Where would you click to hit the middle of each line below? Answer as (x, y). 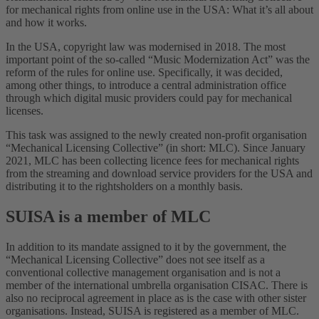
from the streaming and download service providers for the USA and (159, 173)
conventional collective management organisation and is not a (143, 272)
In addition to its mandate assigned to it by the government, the (146, 246)
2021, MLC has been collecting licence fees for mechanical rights (152, 160)
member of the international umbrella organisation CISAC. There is (157, 285)
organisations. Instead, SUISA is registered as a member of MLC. (152, 310)
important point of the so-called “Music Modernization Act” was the (158, 59)
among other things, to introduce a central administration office (146, 85)
